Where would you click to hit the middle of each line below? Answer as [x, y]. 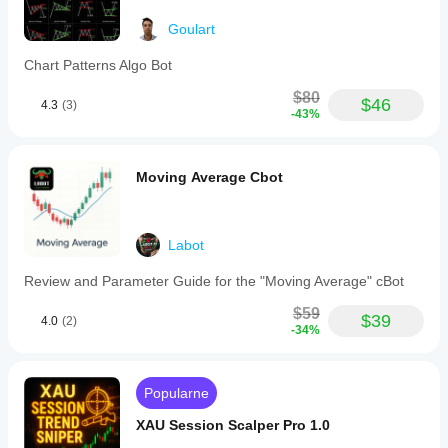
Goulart [191, 29]
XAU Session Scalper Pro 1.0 [233, 425]
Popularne [176, 393]
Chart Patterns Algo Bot [98, 65]
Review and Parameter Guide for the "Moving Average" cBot [214, 281]
